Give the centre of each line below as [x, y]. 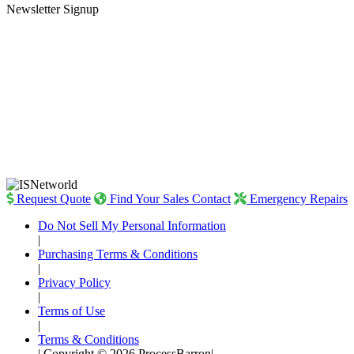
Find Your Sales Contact [169, 199]
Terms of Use [72, 311]
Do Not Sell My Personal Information [132, 226]
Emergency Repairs [297, 199]
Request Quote [52, 199]
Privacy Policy [74, 283]
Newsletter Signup [53, 9]
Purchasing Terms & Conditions [118, 254]
